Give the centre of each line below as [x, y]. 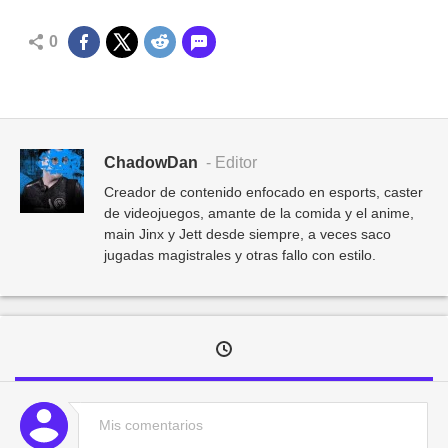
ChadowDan [151, 162]
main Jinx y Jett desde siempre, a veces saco [247, 233]
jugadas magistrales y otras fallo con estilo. [240, 254]
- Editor [229, 162]
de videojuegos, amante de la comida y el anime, [259, 212]
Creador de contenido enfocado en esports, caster [263, 191]
